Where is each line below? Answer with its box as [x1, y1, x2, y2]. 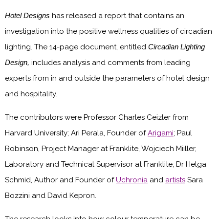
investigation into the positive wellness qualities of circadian [5, 26, 212, 36]
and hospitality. [5, 89, 57, 98]
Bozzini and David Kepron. [5, 191, 96, 200]
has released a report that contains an [50, 11, 184, 20]
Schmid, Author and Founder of [5, 175, 116, 184]
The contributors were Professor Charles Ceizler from [5, 112, 189, 122]
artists [165, 175, 185, 184]
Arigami [148, 128, 174, 137]
